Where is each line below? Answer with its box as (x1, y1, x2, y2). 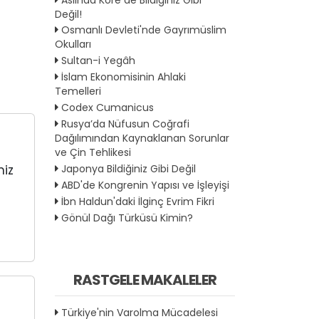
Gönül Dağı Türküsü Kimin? (61, 210, 193, 225)
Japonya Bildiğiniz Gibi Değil (61, 162, 196, 177)
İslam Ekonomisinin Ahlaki (61, 70, 186, 85)
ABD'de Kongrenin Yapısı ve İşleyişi (61, 177, 229, 192)
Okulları (55, 37, 91, 52)
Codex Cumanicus (61, 100, 154, 115)
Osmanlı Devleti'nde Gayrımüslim (61, 23, 226, 38)
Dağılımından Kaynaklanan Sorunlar (55, 131, 229, 146)
